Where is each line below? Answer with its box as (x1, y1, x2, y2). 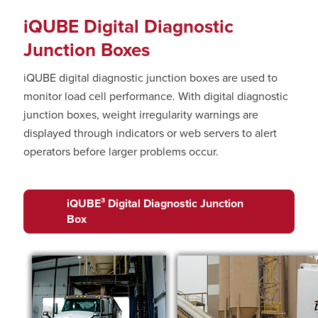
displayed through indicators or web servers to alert (23, 126, 277, 141)
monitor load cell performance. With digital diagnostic (23, 89, 288, 104)
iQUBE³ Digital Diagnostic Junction (67, 196, 243, 211)
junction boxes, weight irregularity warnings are (23, 107, 258, 122)
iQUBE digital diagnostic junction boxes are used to (23, 70, 278, 85)
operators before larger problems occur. (23, 144, 219, 159)
